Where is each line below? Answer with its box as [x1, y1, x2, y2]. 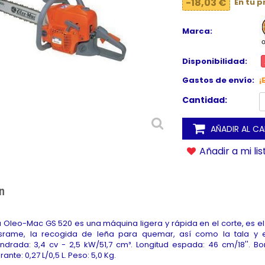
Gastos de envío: [182, 75, 255, 86]
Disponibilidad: [182, 56, 248, 67]
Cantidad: [182, 94, 228, 106]
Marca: [182, 25, 213, 37]
